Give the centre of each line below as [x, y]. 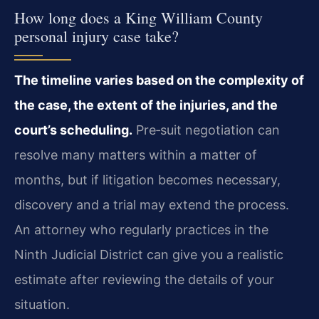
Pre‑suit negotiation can [206, 130]
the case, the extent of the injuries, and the [146, 105]
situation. [42, 304]
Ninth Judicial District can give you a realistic [149, 254]
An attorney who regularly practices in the [141, 229]
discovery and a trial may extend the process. [152, 204]
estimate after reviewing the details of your [144, 279]
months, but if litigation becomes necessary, [147, 179]
